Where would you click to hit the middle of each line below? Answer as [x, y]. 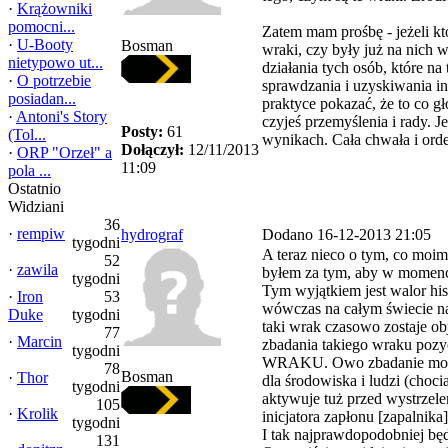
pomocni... [41, 26]
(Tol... [27, 134]
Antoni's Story [61, 116]
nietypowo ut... [55, 62]
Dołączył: [152, 149]
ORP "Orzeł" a [64, 152]
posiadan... [42, 98]
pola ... [29, 170]
